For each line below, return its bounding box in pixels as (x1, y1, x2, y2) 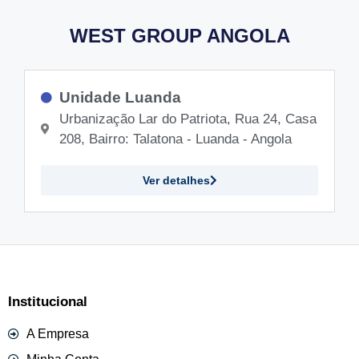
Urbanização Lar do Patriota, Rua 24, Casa (58, 111, 317, 127)
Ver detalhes (142, 173, 210, 187)
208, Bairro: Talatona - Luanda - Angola (58, 131, 292, 147)
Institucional (8, 293, 87, 309)
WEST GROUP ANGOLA (69, 24, 290, 46)
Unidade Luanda (58, 88, 181, 106)
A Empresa (26, 326, 89, 341)
